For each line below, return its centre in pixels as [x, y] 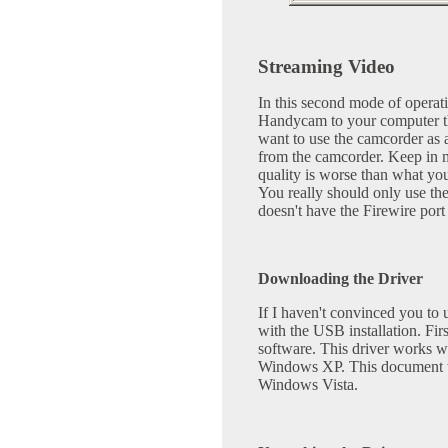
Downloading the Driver [340, 278]
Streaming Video [326, 66]
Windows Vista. [308, 384]
